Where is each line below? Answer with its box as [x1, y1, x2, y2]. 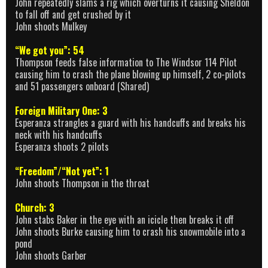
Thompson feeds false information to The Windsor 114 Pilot [15, 55, 237, 70]
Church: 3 [15, 200, 54, 215]
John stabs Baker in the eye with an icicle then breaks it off [15, 212, 234, 227]
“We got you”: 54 [15, 43, 84, 58]
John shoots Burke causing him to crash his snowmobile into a [15, 224, 245, 239]
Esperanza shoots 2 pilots [15, 139, 109, 154]
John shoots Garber [15, 248, 87, 263]
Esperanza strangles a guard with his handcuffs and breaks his [15, 115, 246, 130]
